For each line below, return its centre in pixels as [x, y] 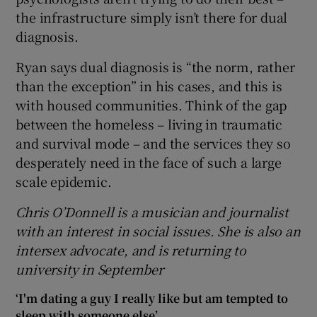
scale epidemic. [64, 181]
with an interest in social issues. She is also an [158, 231]
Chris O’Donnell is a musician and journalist [152, 212]
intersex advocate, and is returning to [131, 250]
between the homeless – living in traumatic [149, 124]
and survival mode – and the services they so [153, 143]
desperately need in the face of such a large [149, 162]
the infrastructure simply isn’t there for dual [152, 17]
